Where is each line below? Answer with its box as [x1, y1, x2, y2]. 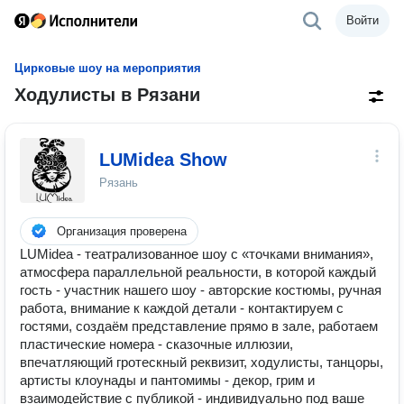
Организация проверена [57, 225, 187, 238]
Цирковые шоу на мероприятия [14, 61, 201, 75]
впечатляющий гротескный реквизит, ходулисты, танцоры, [20, 354, 383, 370]
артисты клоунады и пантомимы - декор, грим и [20, 372, 315, 388]
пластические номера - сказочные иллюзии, [20, 336, 293, 352]
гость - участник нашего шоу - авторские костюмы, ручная [20, 282, 381, 298]
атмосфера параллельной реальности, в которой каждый [20, 264, 376, 280]
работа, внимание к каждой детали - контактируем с [20, 300, 344, 316]
